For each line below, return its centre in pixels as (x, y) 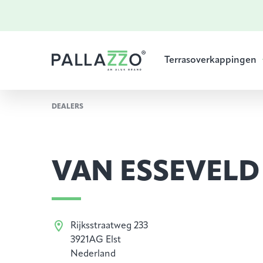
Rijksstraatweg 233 (109, 226)
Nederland (93, 254)
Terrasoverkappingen (210, 60)
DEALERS (68, 107)
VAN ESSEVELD (156, 173)
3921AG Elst (96, 240)
